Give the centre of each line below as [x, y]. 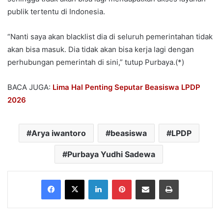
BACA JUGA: [30, 87]
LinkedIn [120, 179]
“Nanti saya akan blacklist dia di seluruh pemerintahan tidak [110, 36]
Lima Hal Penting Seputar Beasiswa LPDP [126, 87]
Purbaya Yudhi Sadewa [111, 154]
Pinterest [145, 179]
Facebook [75, 179]
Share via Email [163, 179]
